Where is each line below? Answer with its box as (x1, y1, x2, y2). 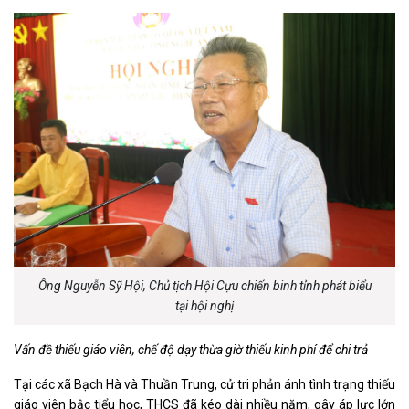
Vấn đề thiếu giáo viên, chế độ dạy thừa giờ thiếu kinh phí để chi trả (14, 342, 368, 358)
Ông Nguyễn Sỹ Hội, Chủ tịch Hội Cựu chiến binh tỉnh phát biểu (37, 278, 372, 294)
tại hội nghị (175, 299, 234, 314)
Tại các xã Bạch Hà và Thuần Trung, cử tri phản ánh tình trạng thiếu (14, 377, 395, 393)
